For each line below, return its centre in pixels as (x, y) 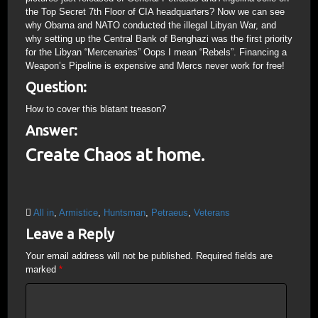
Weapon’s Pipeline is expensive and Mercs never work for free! (155, 65)
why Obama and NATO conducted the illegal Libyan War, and (151, 25)
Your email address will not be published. (109, 256)
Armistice (78, 212)
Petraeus (170, 212)
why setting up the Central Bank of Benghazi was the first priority (159, 38)
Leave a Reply (70, 234)
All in (44, 212)
